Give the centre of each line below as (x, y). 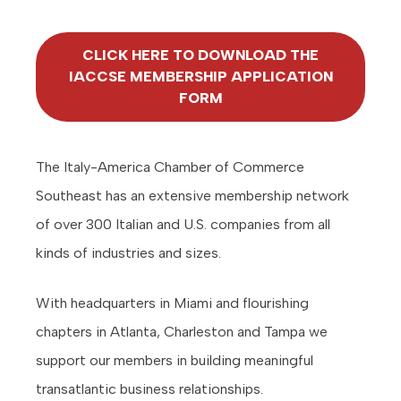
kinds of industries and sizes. (128, 253)
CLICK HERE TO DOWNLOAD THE (200, 55)
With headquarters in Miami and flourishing (172, 303)
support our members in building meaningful (175, 361)
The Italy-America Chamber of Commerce (170, 167)
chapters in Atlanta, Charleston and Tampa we (182, 332)
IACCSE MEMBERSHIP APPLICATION (200, 77)
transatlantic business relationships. (149, 389)
